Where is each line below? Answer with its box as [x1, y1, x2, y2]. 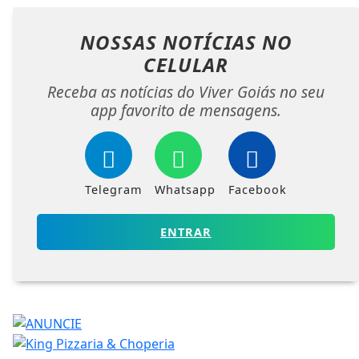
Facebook [228, 181, 287, 197]
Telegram [85, 181, 142, 197]
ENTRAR [160, 224, 212, 240]
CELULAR [143, 50, 228, 78]
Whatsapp [155, 181, 216, 197]
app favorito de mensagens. [91, 99, 281, 121]
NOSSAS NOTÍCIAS [79, 28, 262, 55]
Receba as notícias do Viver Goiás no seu [47, 80, 325, 103]
